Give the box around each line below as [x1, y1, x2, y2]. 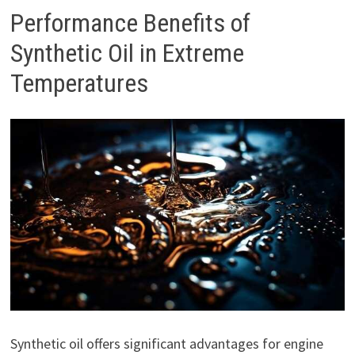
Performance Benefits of [10, 7, 250, 38]
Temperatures [10, 67, 148, 98]
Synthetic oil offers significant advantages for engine [10, 334, 323, 353]
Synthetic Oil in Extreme [10, 37, 244, 68]
